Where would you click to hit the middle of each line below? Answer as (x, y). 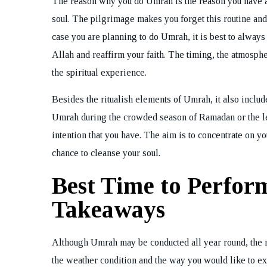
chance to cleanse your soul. (106, 153)
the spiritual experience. (99, 73)
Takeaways (108, 210)
